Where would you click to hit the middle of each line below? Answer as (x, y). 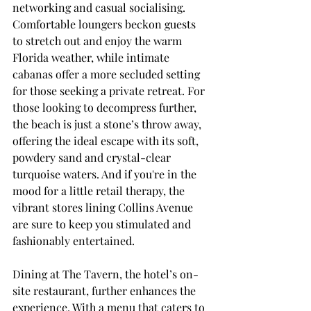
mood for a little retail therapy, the (100, 190)
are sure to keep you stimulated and (103, 224)
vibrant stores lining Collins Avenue (104, 207)
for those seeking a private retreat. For (110, 90)
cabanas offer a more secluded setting (108, 74)
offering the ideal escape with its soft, (107, 140)
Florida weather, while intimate (92, 57)
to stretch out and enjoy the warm (99, 40)
